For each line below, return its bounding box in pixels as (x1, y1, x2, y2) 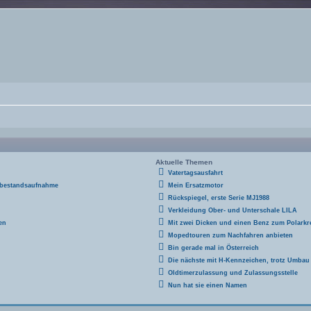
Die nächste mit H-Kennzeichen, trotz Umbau (168, 257, 310, 264)
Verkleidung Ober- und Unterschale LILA (168, 207, 297, 214)
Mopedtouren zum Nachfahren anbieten (168, 232, 293, 239)
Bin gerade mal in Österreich (168, 244, 259, 251)
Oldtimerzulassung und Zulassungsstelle (168, 269, 298, 276)
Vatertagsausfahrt (168, 169, 223, 176)
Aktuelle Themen (155, 158, 212, 166)
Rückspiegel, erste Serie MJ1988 (168, 194, 269, 201)
